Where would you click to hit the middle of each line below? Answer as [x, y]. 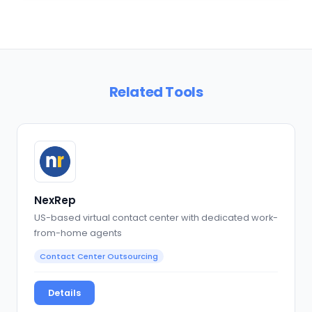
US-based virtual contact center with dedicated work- [156, 218]
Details [64, 293]
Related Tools [156, 92]
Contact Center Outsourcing [99, 257]
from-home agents [78, 233]
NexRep [55, 200]
